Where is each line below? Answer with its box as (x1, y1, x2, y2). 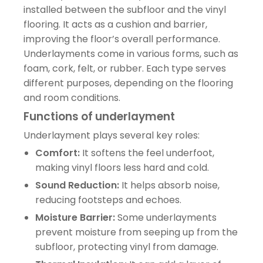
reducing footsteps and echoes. (35, 193, 181, 207)
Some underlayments (115, 210, 217, 224)
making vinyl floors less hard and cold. (35, 160, 209, 174)
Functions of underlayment (23, 108, 175, 124)
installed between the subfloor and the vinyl (23, 2, 226, 16)
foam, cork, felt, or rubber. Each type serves (23, 61, 226, 75)
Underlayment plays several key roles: (23, 128, 200, 142)
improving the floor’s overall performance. (23, 32, 220, 46)
